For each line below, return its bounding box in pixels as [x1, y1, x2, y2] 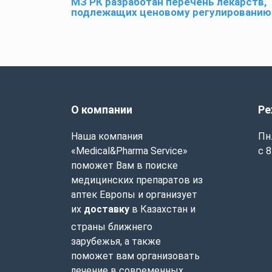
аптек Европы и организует [71, 189, 197, 200]
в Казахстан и [129, 203, 195, 215]
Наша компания [71, 131, 143, 142]
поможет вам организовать [71, 250, 200, 262]
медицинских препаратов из [71, 174, 203, 186]
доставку [84, 203, 129, 215]
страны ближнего [71, 221, 152, 233]
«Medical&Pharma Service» [71, 145, 188, 157]
